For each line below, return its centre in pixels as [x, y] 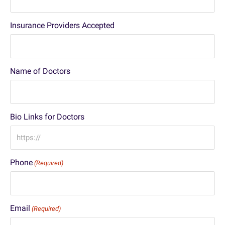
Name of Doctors [40, 71]
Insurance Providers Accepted [62, 25]
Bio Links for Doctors [47, 117]
